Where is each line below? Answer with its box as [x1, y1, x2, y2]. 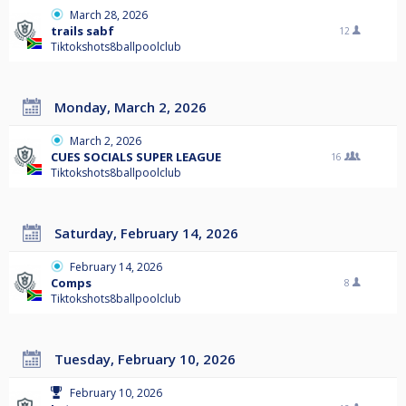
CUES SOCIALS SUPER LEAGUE [51, 149, 221, 166]
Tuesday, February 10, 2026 [63, 350, 236, 369]
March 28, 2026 [70, 7, 148, 24]
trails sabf [51, 23, 114, 40]
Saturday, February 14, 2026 [62, 224, 238, 243]
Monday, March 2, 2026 [66, 98, 207, 117]
